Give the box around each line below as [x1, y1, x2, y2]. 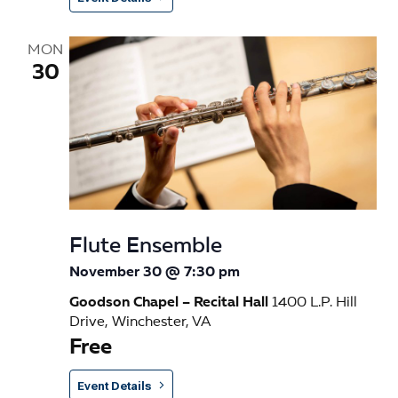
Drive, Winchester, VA [69, 314, 211, 330]
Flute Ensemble [69, 235, 222, 258]
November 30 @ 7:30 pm [69, 265, 240, 280]
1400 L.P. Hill [272, 295, 357, 310]
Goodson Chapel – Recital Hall [69, 295, 272, 310]
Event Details [77, 378, 151, 393]
